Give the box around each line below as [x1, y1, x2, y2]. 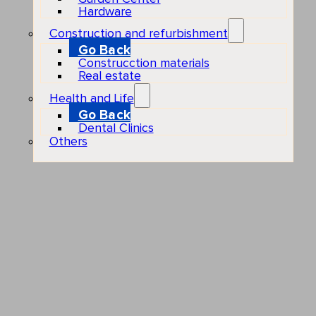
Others [49, 135, 87, 148]
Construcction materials [78, 56, 209, 70]
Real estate [78, 69, 141, 83]
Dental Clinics [78, 121, 154, 135]
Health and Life [49, 92, 134, 105]
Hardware [78, 5, 132, 18]
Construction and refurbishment [49, 27, 228, 40]
